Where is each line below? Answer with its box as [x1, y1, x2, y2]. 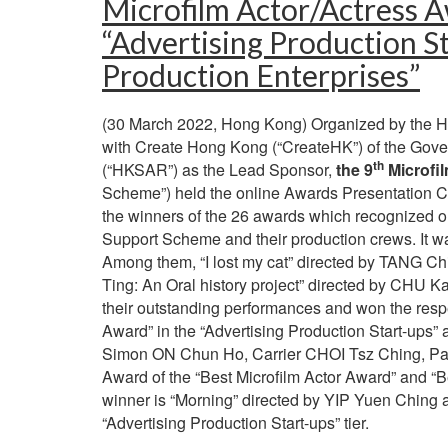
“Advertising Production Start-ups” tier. [102, 411, 369, 434]
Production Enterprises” [102, 57, 420, 93]
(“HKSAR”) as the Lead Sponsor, [102, 158, 336, 181]
